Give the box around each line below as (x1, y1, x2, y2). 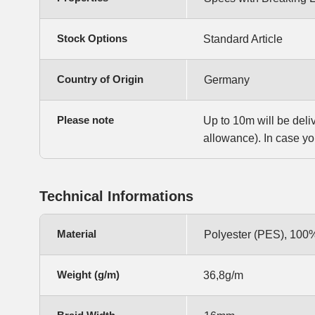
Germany (204, 73, 250, 86)
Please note (57, 113, 114, 126)
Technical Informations (39, 188, 193, 204)
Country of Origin (57, 72, 143, 85)
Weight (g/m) (57, 268, 120, 281)
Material (57, 227, 96, 240)
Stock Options (57, 32, 127, 44)
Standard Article (203, 32, 283, 45)
